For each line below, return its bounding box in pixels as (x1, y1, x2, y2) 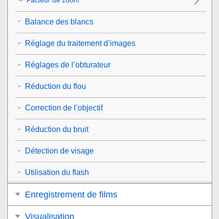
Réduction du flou (25, 82, 86, 90)
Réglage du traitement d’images (25, 39, 135, 47)
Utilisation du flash (25, 168, 89, 176)
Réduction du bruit (25, 125, 88, 133)
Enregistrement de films (25, 189, 117, 199)
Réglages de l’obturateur (25, 60, 110, 69)
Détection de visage (25, 146, 94, 155)
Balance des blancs (25, 17, 93, 26)
